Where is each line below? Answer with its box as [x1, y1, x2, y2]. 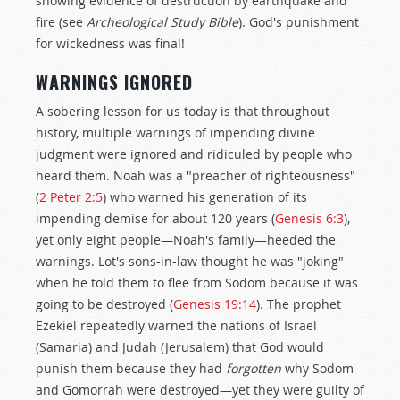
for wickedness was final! [36, 35, 185, 52]
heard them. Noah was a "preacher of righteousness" [36, 167, 355, 184]
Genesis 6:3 [275, 210, 344, 227]
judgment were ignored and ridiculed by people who [36, 146, 352, 162]
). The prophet [256, 296, 341, 312]
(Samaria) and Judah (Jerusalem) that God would [36, 338, 324, 355]
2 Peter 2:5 [39, 188, 103, 205]
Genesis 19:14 [173, 296, 256, 312]
